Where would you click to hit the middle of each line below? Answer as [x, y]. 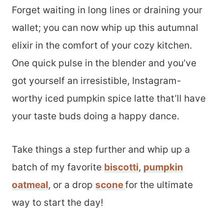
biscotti [121, 167]
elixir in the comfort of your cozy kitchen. [102, 45]
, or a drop [72, 185]
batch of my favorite [58, 167]
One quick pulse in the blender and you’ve [104, 63]
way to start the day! [57, 203]
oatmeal [30, 185]
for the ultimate [159, 185]
